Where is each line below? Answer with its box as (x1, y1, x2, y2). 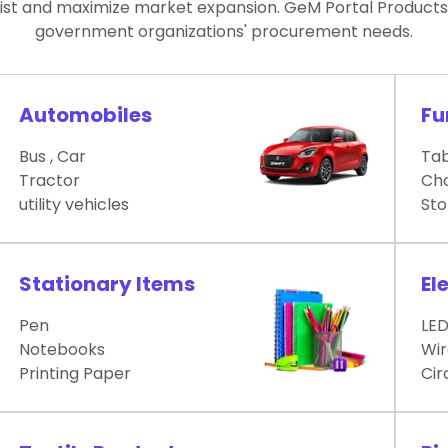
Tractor (19, 169, 81, 193)
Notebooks (19, 338, 106, 362)
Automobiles (19, 101, 153, 130)
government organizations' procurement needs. (35, 20, 413, 44)
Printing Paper (19, 362, 132, 386)
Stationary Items (19, 270, 196, 299)
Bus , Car (19, 145, 87, 169)
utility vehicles (19, 193, 130, 217)
